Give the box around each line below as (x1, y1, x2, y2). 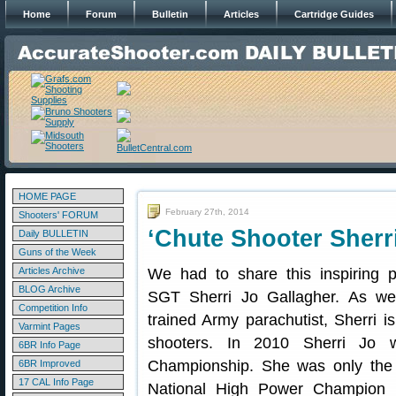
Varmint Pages (19, 321, 80, 331)
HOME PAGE (19, 191, 76, 202)
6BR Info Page (19, 339, 80, 350)
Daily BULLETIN (19, 228, 88, 239)
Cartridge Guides (294, 9, 374, 19)
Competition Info (19, 302, 88, 313)
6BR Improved (19, 358, 80, 369)
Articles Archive (19, 265, 85, 276)
